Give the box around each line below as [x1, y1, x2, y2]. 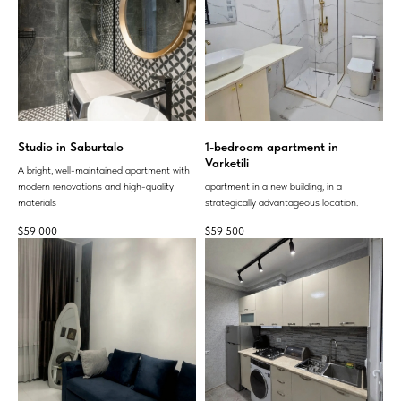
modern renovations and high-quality [18, 180, 174, 193]
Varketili [205, 156, 249, 171]
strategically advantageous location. [205, 196, 358, 209]
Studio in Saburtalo [18, 140, 124, 155]
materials [18, 196, 56, 209]
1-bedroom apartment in [205, 140, 338, 155]
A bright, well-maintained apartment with [18, 164, 190, 177]
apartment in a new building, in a [205, 180, 342, 193]
